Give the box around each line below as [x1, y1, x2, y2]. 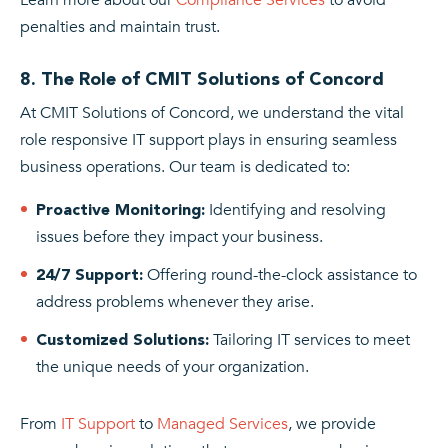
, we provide [288, 412, 376, 435]
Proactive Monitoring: [36, 199, 205, 219]
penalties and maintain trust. [20, 15, 220, 38]
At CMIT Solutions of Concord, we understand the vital [20, 101, 404, 124]
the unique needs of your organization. [36, 355, 309, 378]
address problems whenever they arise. [36, 290, 314, 313]
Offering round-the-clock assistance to [143, 263, 417, 286]
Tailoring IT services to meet [209, 328, 410, 351]
